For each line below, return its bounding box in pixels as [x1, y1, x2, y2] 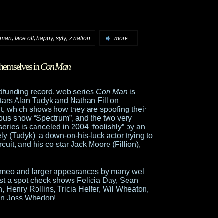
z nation [69, 35, 90, 42]
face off [15, 35, 34, 42]
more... [114, 35, 132, 42]
